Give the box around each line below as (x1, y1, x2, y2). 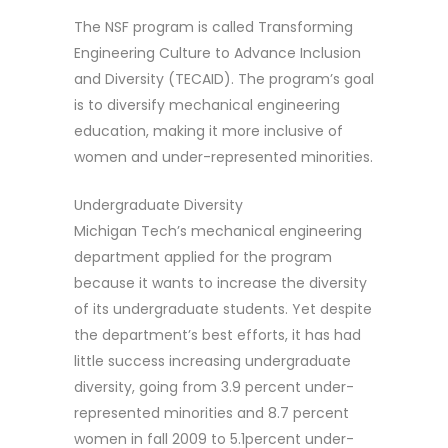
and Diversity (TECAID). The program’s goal (74, 68, 374, 89)
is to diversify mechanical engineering (74, 94, 340, 115)
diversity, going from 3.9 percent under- (74, 376, 354, 397)
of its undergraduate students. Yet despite (74, 298, 372, 319)
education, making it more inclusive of (74, 120, 343, 141)
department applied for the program (74, 246, 332, 267)
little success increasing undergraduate (74, 350, 351, 371)
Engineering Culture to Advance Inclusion (74, 42, 361, 63)
